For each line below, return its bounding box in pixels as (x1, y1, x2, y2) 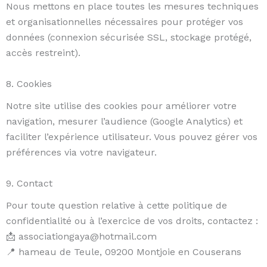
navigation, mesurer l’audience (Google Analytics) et (6, 116, 243, 128)
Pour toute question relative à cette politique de (6, 200, 227, 211)
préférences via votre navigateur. (6, 147, 157, 159)
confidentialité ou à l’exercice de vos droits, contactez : (6, 215, 258, 226)
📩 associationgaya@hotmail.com (6, 231, 157, 242)
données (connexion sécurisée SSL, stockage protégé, (6, 32, 252, 44)
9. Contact (6, 177, 52, 189)
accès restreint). (6, 47, 80, 59)
